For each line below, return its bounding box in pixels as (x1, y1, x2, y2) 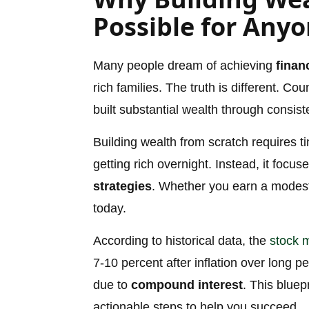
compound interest (131, 278, 243, 292)
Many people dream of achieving (93, 59, 276, 73)
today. (93, 201, 126, 216)
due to (93, 278, 131, 292)
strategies (93, 179, 152, 194)
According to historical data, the (93, 234, 270, 248)
